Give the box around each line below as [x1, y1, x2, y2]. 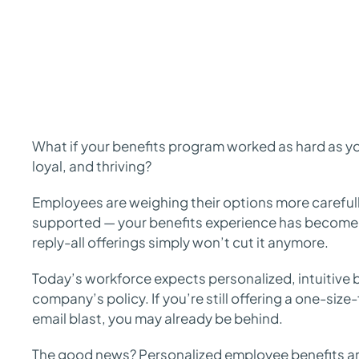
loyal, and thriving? [32, 157, 151, 175]
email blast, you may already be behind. [32, 309, 283, 327]
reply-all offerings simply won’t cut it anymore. [32, 233, 329, 251]
